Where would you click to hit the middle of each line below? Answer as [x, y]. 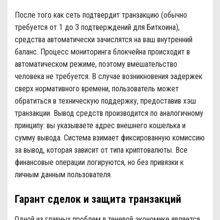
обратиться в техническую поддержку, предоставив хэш [105, 101]
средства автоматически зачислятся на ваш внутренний [104, 39]
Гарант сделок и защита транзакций [98, 199]
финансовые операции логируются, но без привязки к [99, 162]
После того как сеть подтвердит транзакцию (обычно [101, 15]
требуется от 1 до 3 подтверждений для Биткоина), [97, 27]
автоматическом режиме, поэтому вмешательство [96, 64]
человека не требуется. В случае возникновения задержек [109, 76]
